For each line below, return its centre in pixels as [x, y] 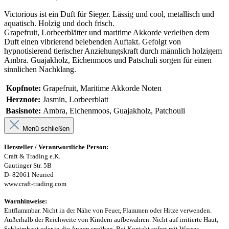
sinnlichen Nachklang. [40, 69]
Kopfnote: [23, 88]
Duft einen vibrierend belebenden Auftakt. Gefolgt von [93, 41]
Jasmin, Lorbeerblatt [76, 99]
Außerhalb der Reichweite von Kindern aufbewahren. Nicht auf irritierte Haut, [111, 219]
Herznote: [23, 99]
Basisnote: [23, 110]
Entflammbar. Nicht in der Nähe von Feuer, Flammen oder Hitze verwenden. [108, 210]
